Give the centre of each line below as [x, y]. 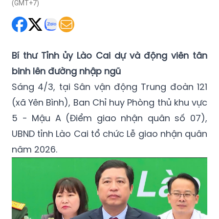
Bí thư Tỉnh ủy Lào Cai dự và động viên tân [109, 56]
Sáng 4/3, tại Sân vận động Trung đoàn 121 [109, 87]
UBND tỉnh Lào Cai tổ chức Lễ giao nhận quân [109, 134]
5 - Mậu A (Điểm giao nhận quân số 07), [109, 118]
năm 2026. [34, 150]
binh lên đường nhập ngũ [66, 71]
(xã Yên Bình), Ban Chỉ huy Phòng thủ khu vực [109, 103]
